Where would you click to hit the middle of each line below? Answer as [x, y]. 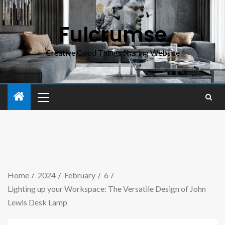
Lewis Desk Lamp [37, 202]
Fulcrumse [113, 35]
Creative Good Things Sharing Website [113, 52]
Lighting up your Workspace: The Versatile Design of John [107, 189]
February [80, 175]
